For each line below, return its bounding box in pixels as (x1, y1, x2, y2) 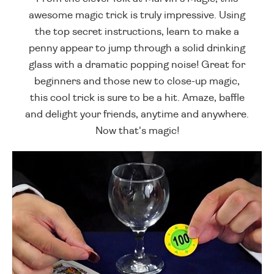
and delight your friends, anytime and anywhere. (25, 109, 249, 120)
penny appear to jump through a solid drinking (29, 43, 245, 54)
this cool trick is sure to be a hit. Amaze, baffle (29, 92, 245, 103)
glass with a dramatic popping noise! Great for (29, 59, 245, 70)
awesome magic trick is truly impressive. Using (29, 10, 245, 21)
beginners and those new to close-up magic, (34, 76, 240, 87)
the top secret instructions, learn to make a (35, 26, 239, 37)
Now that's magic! (95, 125, 179, 136)
